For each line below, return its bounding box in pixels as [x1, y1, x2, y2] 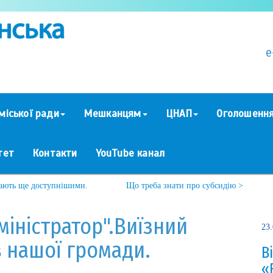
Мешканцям [83, 107, 141, 120]
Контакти [32, 146, 77, 160]
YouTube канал [95, 146, 165, 160]
